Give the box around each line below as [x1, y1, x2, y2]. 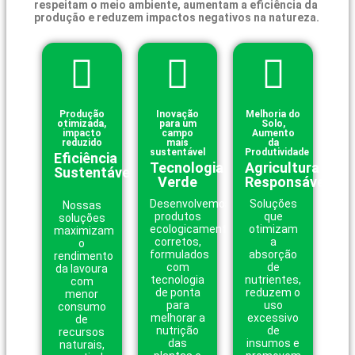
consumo [57, 300, 106, 314]
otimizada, [57, 118, 107, 130]
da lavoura [55, 262, 109, 276]
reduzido [61, 137, 102, 149]
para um [158, 118, 197, 130]
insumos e [246, 337, 300, 350]
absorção [249, 248, 298, 261]
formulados [149, 248, 209, 261]
